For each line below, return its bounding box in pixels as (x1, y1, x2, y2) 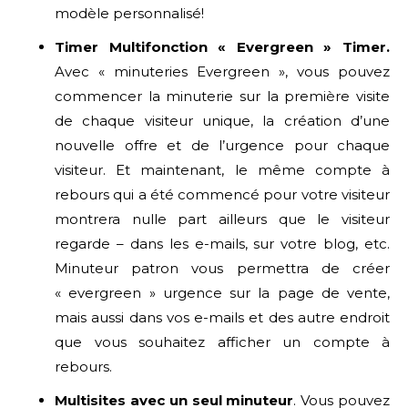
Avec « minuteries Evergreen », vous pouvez (55, 62, 390, 80)
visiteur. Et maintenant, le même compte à (55, 160, 390, 178)
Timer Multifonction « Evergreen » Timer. (55, 37, 390, 56)
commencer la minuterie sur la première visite (55, 87, 390, 105)
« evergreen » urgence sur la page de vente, (55, 283, 390, 301)
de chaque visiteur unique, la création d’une (55, 111, 390, 129)
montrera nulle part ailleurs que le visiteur (55, 209, 390, 228)
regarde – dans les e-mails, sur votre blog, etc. (55, 234, 390, 252)
